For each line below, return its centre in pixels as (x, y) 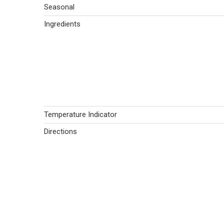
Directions (60, 131)
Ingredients (62, 24)
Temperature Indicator (80, 114)
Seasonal (59, 7)
